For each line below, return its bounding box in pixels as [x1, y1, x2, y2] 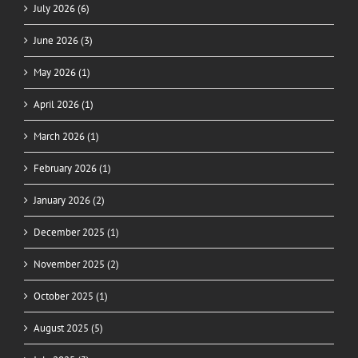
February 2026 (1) [34, 161, 111, 176]
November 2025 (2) [34, 257, 119, 272]
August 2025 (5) [34, 321, 103, 336]
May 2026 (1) [34, 66, 90, 80]
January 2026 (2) [34, 193, 105, 208]
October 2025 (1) [34, 289, 108, 304]
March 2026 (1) [34, 129, 99, 144]
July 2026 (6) [34, 2, 89, 16]
